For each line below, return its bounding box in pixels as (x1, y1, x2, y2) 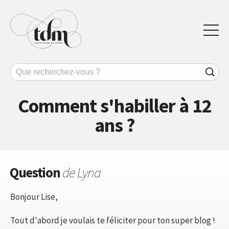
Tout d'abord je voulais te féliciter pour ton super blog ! (10, 214, 215, 226)
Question (10, 163, 62, 181)
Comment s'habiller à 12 (17, 93, 212, 118)
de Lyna (62, 163, 101, 181)
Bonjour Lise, (10, 191, 58, 202)
